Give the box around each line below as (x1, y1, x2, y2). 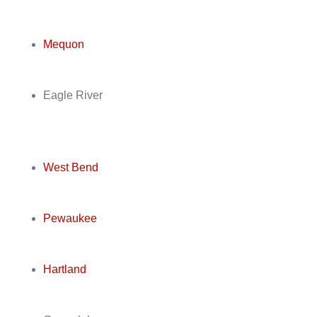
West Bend (42, 161, 98, 174)
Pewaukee (42, 212, 97, 225)
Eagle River (42, 89, 103, 102)
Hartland (42, 263, 86, 276)
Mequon (42, 38, 84, 51)
